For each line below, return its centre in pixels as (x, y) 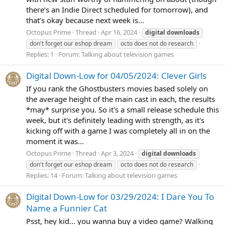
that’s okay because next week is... (85, 20)
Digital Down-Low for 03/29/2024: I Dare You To (120, 196)
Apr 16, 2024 (119, 32)
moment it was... (55, 141)
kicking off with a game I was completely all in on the (118, 130)
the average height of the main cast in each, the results (121, 99)
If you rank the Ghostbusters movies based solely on (117, 88)
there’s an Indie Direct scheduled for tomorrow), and (117, 10)
